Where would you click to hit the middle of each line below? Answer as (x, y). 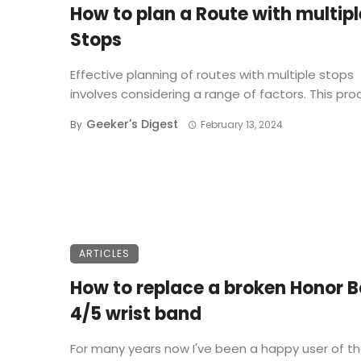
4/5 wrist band (136, 314)
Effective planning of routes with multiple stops (212, 75)
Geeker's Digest (132, 124)
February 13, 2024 (241, 125)
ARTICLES (104, 254)
